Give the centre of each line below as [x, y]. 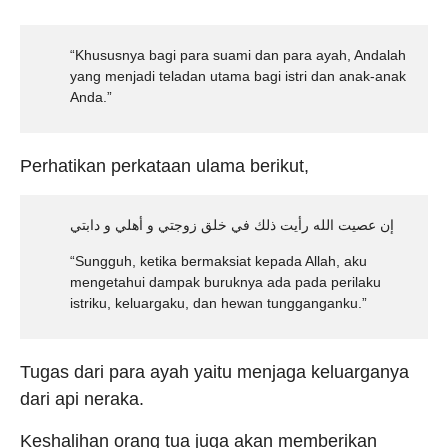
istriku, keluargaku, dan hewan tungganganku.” [218, 303]
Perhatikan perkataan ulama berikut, [164, 166]
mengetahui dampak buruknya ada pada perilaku [225, 282]
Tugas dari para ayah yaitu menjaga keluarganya [214, 372]
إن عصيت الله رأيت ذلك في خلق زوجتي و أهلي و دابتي [232, 225]
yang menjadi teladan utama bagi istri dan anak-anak [238, 76]
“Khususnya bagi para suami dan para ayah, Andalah [238, 55]
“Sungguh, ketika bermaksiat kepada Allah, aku [218, 261]
